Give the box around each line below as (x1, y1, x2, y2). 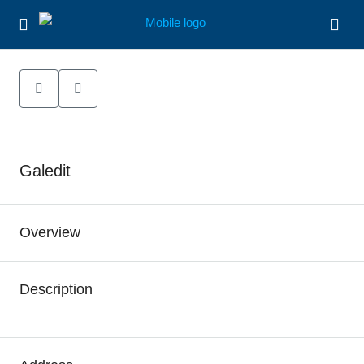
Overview (19, 224, 80, 240)
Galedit (19, 162, 71, 180)
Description (19, 281, 93, 297)
